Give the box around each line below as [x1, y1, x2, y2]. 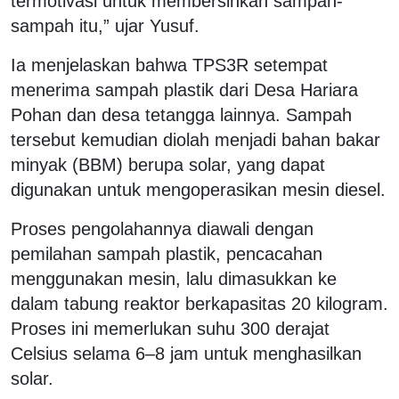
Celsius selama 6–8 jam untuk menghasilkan [11, 343, 362, 363]
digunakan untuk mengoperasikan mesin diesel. [11, 179, 386, 199]
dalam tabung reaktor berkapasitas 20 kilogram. [11, 293, 388, 313]
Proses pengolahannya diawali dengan [11, 218, 313, 239]
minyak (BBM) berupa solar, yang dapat [11, 154, 325, 175]
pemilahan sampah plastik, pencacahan [11, 243, 322, 264]
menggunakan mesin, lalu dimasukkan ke [11, 268, 337, 289]
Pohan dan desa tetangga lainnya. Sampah [11, 104, 352, 125]
